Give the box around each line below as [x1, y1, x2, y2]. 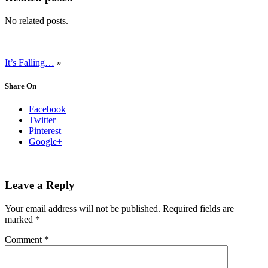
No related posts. [5, 15, 68, 26]
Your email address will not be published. [5, 203, 160, 214]
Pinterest [29, 126, 61, 136]
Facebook [29, 104, 66, 115]
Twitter [29, 115, 56, 126]
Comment [5, 234, 44, 245]
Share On [5, 81, 36, 90]
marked [5, 214, 35, 224]
